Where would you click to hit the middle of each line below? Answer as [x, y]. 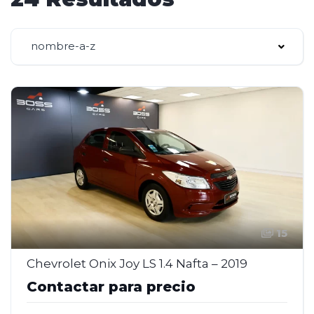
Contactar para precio [111, 286]
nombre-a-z [63, 46]
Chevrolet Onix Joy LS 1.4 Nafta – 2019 [137, 263]
